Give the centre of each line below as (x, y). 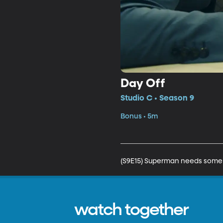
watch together (131, 210)
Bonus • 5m (139, 116)
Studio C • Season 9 (157, 98)
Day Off (143, 83)
